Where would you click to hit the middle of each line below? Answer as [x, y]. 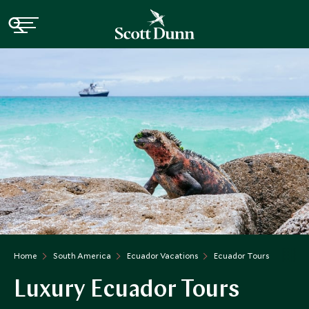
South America [82, 256]
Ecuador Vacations [162, 256]
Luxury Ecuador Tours [127, 291]
